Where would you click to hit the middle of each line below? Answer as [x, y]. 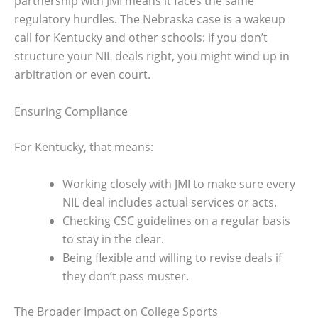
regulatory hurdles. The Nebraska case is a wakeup [150, 20]
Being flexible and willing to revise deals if [172, 257]
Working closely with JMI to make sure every [179, 183]
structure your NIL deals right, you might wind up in [152, 56]
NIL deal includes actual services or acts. [170, 202]
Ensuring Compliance [71, 111]
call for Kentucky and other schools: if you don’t [141, 38]
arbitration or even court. [82, 75]
